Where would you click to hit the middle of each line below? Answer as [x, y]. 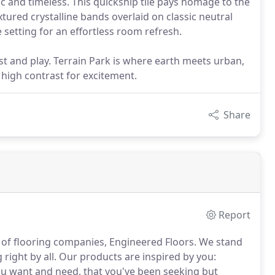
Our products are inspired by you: [136, 257]
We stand [219, 242]
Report [235, 215]
